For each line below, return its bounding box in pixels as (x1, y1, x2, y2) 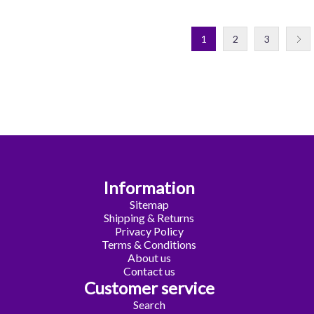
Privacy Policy (114, 224, 184, 238)
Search (132, 298, 165, 312)
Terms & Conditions (102, 238, 197, 252)
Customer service (83, 278, 214, 299)
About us (127, 251, 171, 265)
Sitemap (129, 198, 169, 212)
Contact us (123, 264, 175, 278)
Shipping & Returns (104, 211, 195, 225)
